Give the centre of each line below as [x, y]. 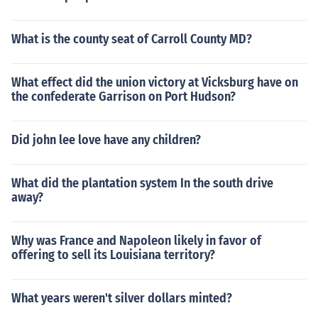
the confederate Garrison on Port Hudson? [124, 97]
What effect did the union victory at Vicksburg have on [155, 82]
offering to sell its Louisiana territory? [113, 255]
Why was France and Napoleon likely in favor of [136, 241]
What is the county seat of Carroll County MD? [132, 39]
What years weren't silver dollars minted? [122, 298]
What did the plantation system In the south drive [142, 183]
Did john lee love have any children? [106, 140]
